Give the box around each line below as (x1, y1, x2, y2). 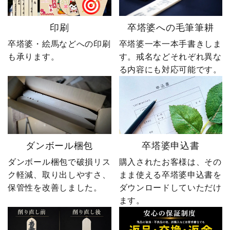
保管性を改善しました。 (8, 183, 102, 193)
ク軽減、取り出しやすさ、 (8, 170, 111, 180)
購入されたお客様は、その (119, 158, 222, 167)
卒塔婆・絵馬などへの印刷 (8, 39, 111, 48)
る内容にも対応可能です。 (119, 65, 222, 74)
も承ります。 (8, 52, 60, 61)
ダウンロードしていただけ (119, 183, 222, 193)
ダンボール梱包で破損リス (8, 158, 111, 167)
